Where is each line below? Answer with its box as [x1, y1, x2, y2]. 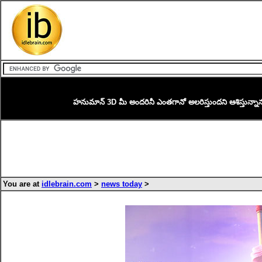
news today [101, 180, 142, 188]
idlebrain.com [42, 180, 92, 188]
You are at [3, 180, 42, 188]
